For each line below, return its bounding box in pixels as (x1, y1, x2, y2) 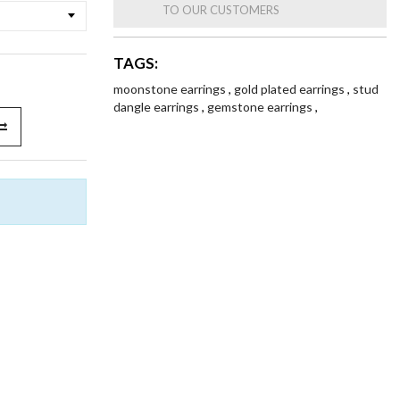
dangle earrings (113, 99, 202, 114)
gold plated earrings (234, 81, 347, 96)
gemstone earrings (207, 99, 315, 114)
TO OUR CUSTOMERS (162, 3, 279, 17)
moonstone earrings (113, 81, 229, 96)
